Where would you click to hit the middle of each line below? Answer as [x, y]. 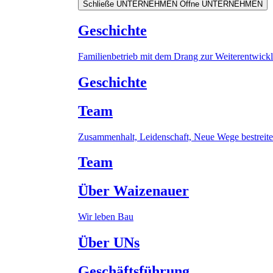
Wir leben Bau [106, 217]
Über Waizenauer [133, 191]
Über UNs [109, 243]
